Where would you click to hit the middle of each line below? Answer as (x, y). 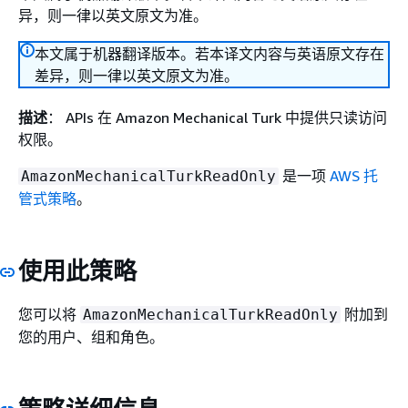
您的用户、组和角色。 (91, 337)
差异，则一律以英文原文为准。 (137, 76)
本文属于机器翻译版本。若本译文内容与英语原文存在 (209, 54)
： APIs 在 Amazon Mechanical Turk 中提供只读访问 (217, 117)
